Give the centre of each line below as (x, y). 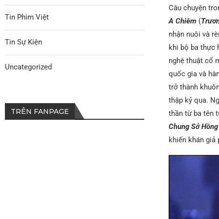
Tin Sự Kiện (23, 42)
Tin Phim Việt (27, 17)
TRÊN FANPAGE (40, 111)
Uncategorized (28, 67)
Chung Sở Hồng (193, 126)
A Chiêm (182, 21)
